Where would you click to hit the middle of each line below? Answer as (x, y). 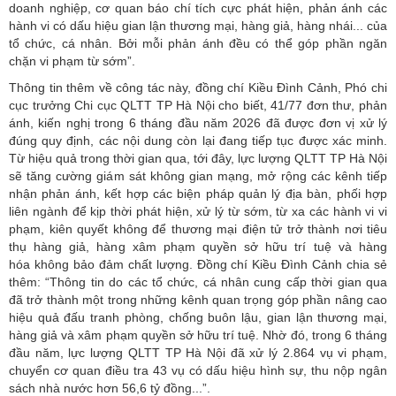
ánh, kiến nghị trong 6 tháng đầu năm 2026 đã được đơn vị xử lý (198, 122)
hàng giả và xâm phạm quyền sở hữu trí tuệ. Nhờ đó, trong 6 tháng (198, 335)
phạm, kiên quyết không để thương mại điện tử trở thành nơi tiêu (198, 228)
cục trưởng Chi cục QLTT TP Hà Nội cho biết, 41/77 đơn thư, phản (198, 105)
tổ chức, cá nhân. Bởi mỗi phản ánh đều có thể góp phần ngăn (198, 43)
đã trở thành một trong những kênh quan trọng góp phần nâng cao (198, 299)
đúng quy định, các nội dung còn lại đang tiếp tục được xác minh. (198, 140)
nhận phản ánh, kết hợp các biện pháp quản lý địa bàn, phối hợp (198, 193)
